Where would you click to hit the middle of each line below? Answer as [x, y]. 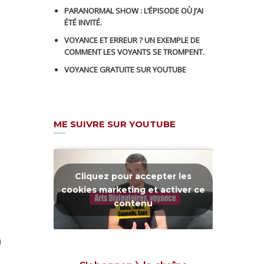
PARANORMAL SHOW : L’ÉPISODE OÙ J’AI [134, 11]
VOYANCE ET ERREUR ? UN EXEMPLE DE [132, 40]
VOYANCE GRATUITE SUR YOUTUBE [125, 70]
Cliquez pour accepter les [133, 176]
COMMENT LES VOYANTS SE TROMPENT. [134, 52]
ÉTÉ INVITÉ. [83, 22]
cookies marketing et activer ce [133, 189]
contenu [133, 203]
